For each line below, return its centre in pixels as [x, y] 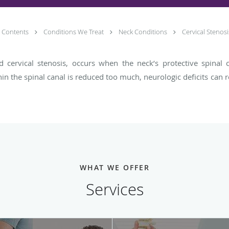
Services [114, 189]
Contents [16, 32]
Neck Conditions [144, 32]
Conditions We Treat [74, 32]
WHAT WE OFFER [114, 167]
